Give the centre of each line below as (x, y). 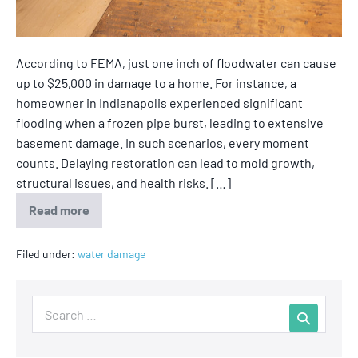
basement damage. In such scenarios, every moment (163, 142)
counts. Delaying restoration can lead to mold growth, (165, 162)
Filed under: (46, 253)
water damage (111, 253)
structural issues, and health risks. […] (123, 182)
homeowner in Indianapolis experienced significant (159, 102)
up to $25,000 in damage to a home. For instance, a (156, 82)
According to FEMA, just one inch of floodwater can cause (176, 62)
